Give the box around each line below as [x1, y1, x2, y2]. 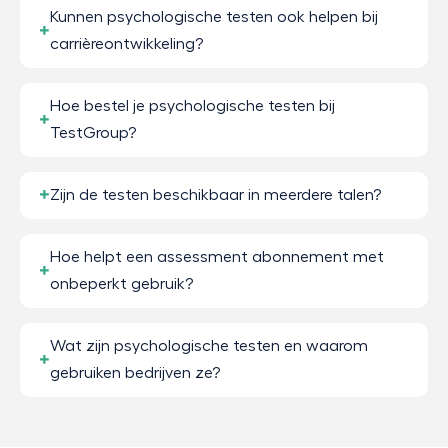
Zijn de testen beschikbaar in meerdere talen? [50, 186, 381, 203]
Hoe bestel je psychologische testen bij [50, 97, 335, 114]
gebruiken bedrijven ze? [50, 364, 220, 381]
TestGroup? [50, 124, 136, 141]
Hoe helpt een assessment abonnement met [50, 248, 384, 265]
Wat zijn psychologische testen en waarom [50, 337, 368, 354]
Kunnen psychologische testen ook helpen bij [50, 8, 378, 25]
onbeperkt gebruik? [50, 275, 193, 292]
